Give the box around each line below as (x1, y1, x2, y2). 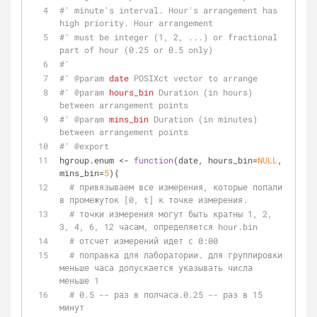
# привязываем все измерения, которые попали (69, 181, 282, 192)
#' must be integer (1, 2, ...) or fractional (59, 31, 277, 42)
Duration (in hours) (154, 86, 253, 98)
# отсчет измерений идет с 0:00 (69, 235, 218, 246)
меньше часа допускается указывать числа (59, 262, 253, 273)
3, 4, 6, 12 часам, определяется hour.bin (59, 221, 258, 232)
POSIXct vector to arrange (129, 72, 258, 83)
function (134, 154, 173, 166)
